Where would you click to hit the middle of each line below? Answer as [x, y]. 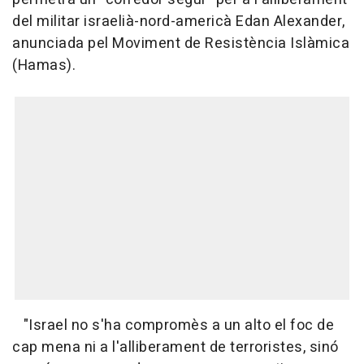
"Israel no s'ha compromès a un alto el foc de [173, 326]
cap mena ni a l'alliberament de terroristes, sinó [175, 348]
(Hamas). [44, 66]
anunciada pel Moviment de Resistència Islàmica [181, 44]
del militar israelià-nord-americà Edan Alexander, [179, 22]
